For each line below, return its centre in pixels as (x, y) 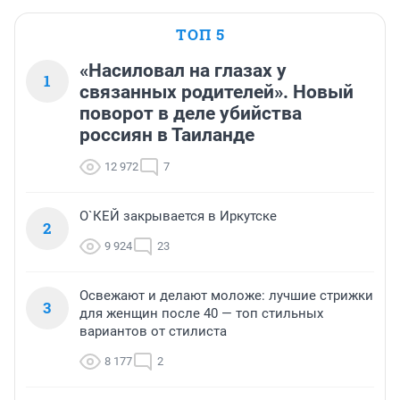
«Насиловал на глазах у (183, 70)
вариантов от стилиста (153, 331)
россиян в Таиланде (167, 134)
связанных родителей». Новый (217, 92)
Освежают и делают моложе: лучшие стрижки (226, 295)
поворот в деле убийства (191, 113)
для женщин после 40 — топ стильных (201, 313)
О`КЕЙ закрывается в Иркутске (178, 216)
